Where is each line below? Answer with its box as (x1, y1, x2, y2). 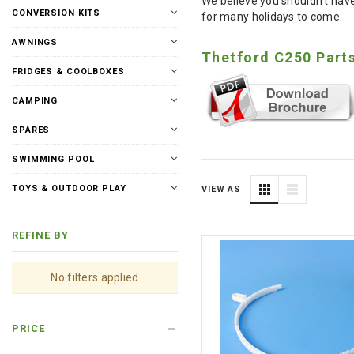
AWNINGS (12, 37, 58, 47)
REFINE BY (12, 229, 70, 241)
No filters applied (51, 271, 139, 284)
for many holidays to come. (201, 10, 343, 23)
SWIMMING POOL (12, 154, 95, 164)
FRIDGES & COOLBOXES (12, 66, 125, 77)
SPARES (12, 125, 51, 135)
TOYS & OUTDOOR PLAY (12, 183, 126, 194)
